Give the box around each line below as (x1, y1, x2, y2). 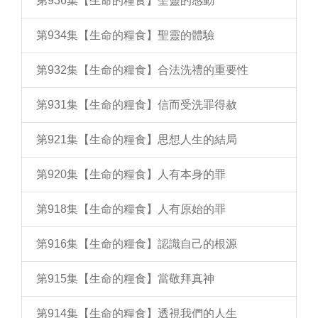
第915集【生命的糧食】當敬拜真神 (36, 273, 214, 285)
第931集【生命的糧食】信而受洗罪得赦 (36, 99, 237, 111)
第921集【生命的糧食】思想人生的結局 (36, 133, 237, 146)
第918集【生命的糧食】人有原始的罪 (36, 203, 226, 215)
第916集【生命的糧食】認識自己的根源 (36, 238, 237, 250)
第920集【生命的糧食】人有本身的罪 (36, 168, 226, 180)
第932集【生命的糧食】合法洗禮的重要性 (36, 64, 248, 76)
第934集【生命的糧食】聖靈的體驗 (36, 29, 214, 41)
